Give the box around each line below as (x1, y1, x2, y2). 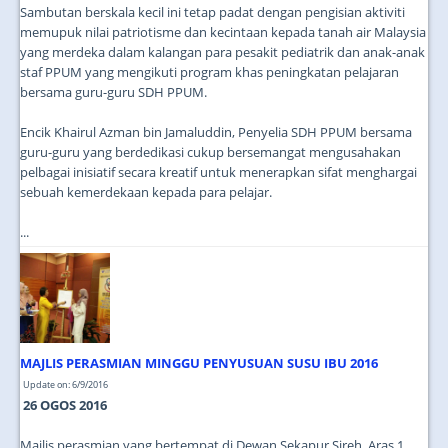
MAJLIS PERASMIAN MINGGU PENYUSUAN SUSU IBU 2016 (20, 354, 378, 372)
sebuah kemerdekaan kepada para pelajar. (20, 183, 272, 201)
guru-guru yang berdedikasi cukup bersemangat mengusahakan (20, 143, 401, 161)
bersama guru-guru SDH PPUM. (20, 83, 207, 101)
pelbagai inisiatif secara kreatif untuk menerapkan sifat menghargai (20, 163, 417, 181)
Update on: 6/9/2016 (23, 378, 108, 391)
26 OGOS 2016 (23, 396, 107, 414)
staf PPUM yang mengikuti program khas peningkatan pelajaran (20, 63, 399, 81)
